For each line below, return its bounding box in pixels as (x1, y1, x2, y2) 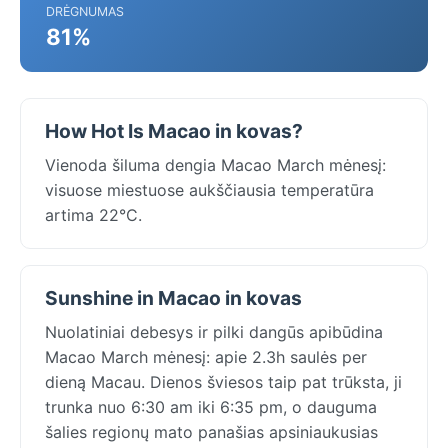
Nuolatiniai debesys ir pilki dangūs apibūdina (45, 321, 383, 342)
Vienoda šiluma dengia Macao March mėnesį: (45, 154, 386, 175)
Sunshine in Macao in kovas (45, 285, 302, 310)
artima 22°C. (45, 204, 142, 225)
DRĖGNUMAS (46, 3, 124, 19)
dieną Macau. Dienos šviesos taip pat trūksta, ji (45, 371, 402, 392)
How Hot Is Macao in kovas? (45, 118, 303, 143)
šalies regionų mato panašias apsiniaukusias (45, 421, 378, 442)
